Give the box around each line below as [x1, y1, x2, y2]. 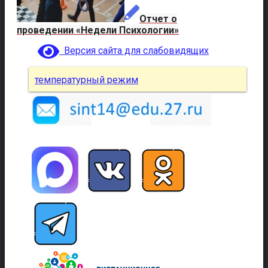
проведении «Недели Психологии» [17, 24, 179, 36]
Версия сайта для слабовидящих [59, 44, 209, 56]
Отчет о [139, 13, 177, 25]
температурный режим [35, 74, 138, 86]
